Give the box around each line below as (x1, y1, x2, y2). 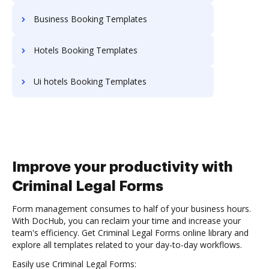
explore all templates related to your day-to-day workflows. (12, 239, 242, 250)
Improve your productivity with (12, 160, 233, 174)
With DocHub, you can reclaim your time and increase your (12, 215, 241, 226)
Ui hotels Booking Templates (34, 76, 147, 87)
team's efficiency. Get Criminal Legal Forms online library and (12, 227, 249, 238)
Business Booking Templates (34, 13, 147, 25)
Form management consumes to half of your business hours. (12, 203, 251, 214)
